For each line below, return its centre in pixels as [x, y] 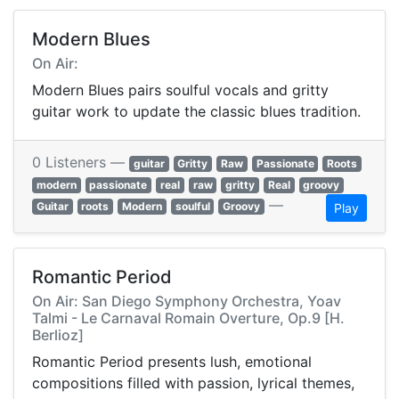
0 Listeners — [81, 163]
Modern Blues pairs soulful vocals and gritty [180, 90]
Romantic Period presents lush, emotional [172, 362]
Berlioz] [58, 335]
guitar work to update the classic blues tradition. [196, 112]
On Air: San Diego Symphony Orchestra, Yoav [187, 301]
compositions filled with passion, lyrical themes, [193, 383]
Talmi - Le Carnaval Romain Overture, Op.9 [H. [188, 318]
